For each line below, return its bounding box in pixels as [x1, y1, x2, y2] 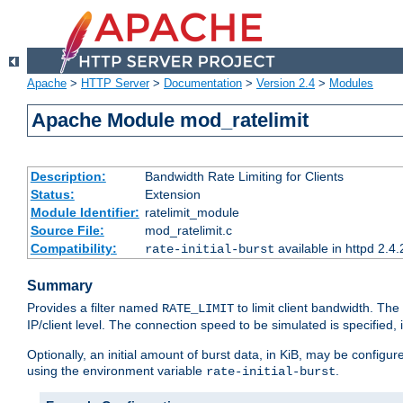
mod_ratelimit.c [144, 223, 232, 238]
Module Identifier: [30, 205, 139, 220]
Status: [30, 187, 75, 202]
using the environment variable [27, 363, 206, 379]
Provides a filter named [27, 300, 162, 316]
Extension [144, 187, 201, 202]
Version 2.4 [256, 76, 315, 91]
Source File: [30, 223, 104, 238]
